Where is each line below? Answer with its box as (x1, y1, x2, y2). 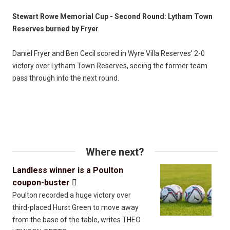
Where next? (86, 145, 144, 158)
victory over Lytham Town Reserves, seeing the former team (12, 61, 207, 70)
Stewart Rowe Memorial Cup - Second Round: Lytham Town (12, 12, 213, 21)
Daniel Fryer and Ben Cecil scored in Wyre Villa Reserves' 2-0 (12, 49, 205, 57)
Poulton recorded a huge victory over (12, 190, 131, 199)
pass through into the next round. (12, 73, 119, 82)
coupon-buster (12, 177, 72, 187)
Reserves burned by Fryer (12, 24, 99, 33)
